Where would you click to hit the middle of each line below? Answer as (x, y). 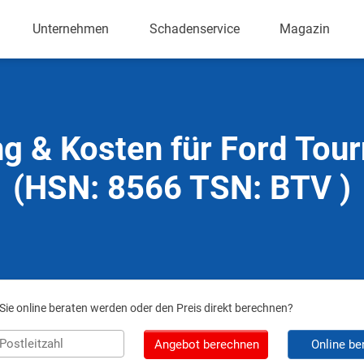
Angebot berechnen (206, 344)
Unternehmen (71, 29)
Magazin (305, 29)
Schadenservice (194, 29)
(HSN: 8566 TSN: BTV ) (182, 188)
